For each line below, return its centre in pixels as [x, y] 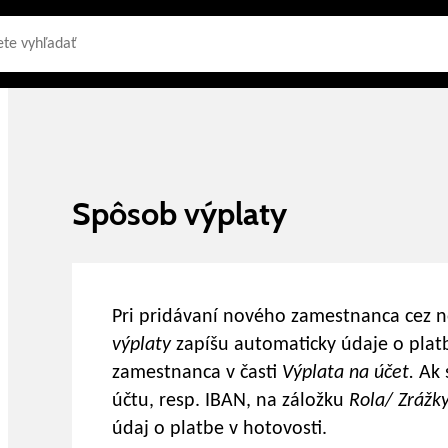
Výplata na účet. [348, 373]
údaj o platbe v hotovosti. [219, 429]
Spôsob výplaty [179, 213]
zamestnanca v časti [197, 373]
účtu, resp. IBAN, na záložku [230, 401]
